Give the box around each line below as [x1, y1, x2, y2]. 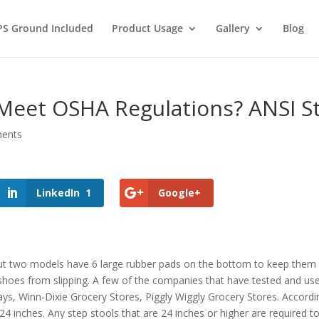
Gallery [215, 21, 250, 35]
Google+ [157, 186, 201, 199]
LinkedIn [36, 186, 80, 199]
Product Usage [111, 21, 183, 35]
